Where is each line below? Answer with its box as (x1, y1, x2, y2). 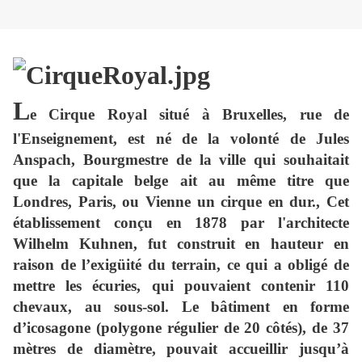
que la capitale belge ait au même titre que (13, 172, 349, 190)
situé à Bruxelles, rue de (146, 106, 350, 124)
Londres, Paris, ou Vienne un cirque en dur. (13, 193, 317, 211)
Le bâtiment (169, 298, 270, 316)
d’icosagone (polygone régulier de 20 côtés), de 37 (13, 319, 349, 337)
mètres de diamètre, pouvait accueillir (13, 340, 288, 358)
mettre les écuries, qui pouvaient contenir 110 (13, 277, 349, 295)
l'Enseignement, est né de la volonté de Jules (13, 130, 349, 148)
